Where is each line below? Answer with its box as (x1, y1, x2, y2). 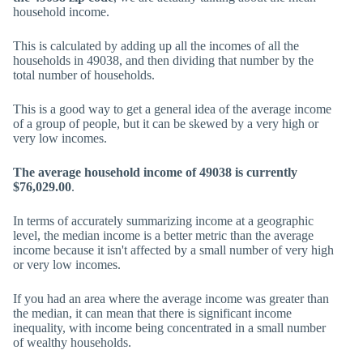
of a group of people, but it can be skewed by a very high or (13, 117, 318, 130)
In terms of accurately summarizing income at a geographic (13, 214, 314, 228)
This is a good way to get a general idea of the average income (13, 102, 331, 116)
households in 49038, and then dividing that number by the (13, 53, 314, 67)
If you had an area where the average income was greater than (13, 292, 329, 305)
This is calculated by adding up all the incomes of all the (13, 39, 299, 53)
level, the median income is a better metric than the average (13, 228, 314, 242)
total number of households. (13, 68, 155, 82)
